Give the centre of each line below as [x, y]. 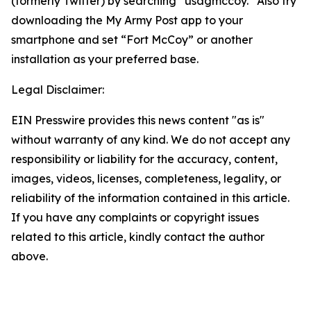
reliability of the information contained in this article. [150, 198]
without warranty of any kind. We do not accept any [151, 140]
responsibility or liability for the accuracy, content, [144, 159]
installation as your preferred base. [105, 59]
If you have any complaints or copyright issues [135, 217]
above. [30, 256]
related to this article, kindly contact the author [138, 237]
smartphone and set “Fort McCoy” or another [132, 40]
